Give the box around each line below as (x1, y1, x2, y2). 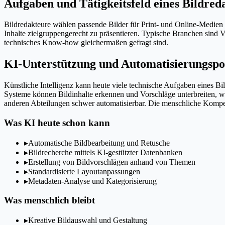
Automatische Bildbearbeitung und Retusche (28, 138, 170, 147)
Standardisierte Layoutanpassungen (28, 167, 140, 176)
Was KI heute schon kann (4, 117, 110, 128)
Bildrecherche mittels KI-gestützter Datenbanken (28, 148, 182, 157)
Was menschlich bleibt (4, 195, 95, 206)
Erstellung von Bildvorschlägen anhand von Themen (28, 157, 195, 166)
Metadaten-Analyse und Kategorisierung (28, 176, 157, 185)
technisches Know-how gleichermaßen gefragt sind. (4, 38, 168, 47)
